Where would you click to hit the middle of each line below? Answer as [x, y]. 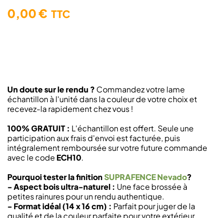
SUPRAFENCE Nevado [145, 177]
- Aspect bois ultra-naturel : [61, 187]
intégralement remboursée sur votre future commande [107, 148]
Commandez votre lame [140, 89]
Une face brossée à [151, 187]
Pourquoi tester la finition [56, 177]
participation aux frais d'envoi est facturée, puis [94, 138]
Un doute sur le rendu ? [51, 89]
